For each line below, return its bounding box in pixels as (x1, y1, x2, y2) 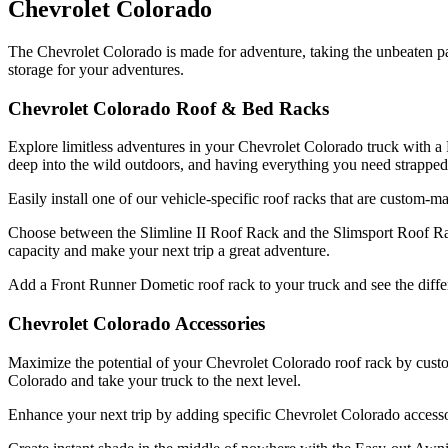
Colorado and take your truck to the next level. (8, 371, 301, 389)
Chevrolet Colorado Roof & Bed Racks (8, 97, 329, 119)
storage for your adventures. (8, 60, 184, 78)
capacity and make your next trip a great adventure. (8, 242, 330, 260)
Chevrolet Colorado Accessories (8, 313, 265, 335)
